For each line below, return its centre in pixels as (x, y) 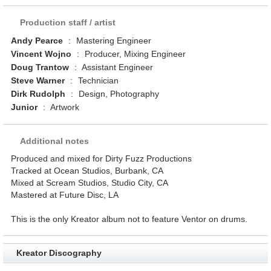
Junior (24, 107)
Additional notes (55, 141)
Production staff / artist (68, 23)
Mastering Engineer (113, 41)
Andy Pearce (37, 41)
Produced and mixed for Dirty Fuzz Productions (102, 159)
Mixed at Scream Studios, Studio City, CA (90, 183)
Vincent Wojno (41, 54)
